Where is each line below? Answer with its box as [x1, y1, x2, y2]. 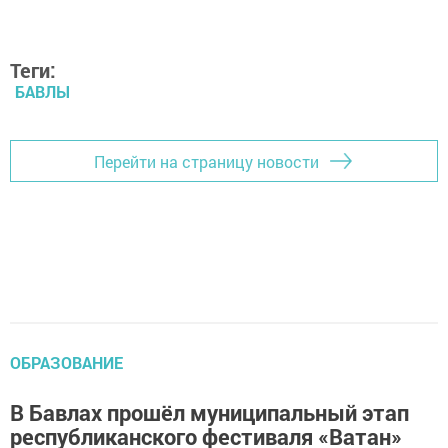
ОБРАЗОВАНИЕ [10, 352, 123, 374]
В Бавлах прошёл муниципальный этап [10, 398, 409, 428]
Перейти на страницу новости [94, 150, 319, 172]
